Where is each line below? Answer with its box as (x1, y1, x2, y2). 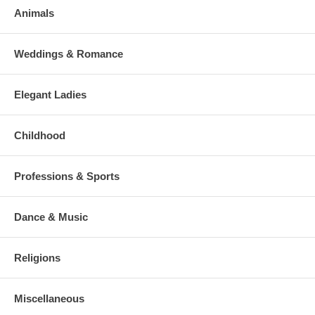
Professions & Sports (14, 169, 120, 182)
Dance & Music (14, 210, 88, 223)
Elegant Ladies (14, 88, 86, 101)
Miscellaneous (14, 292, 84, 304)
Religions (14, 251, 60, 264)
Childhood (14, 129, 65, 141)
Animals (14, 6, 54, 19)
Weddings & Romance (14, 47, 123, 60)
